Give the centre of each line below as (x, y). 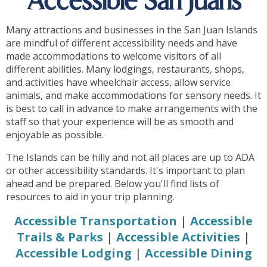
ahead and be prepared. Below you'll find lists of (113, 184)
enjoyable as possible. (56, 135)
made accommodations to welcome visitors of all (114, 56)
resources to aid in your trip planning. (91, 197)
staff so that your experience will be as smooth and (120, 122)
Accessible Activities (178, 237)
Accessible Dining (198, 253)
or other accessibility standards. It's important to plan (125, 171)
